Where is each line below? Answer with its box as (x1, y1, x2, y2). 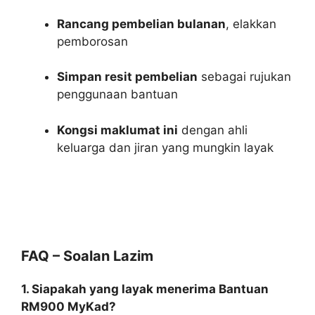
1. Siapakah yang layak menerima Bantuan (21, 282, 269, 297)
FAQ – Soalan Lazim (21, 247, 153, 265)
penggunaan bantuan (57, 87, 178, 102)
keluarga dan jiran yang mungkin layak (57, 140, 274, 155)
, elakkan (226, 16, 276, 31)
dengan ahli (178, 122, 247, 137)
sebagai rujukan (198, 70, 291, 84)
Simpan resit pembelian (57, 70, 198, 84)
